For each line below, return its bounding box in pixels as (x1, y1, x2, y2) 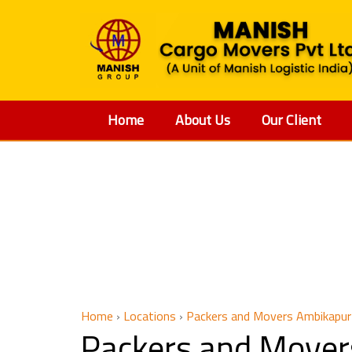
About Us (175, 108, 230, 130)
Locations (123, 306, 176, 325)
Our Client (262, 108, 321, 130)
